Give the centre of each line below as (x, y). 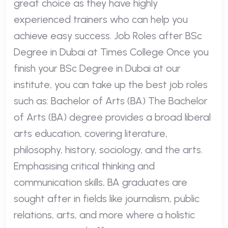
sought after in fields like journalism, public (107, 198)
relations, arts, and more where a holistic (104, 215)
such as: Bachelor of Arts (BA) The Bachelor (111, 101)
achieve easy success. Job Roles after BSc (108, 35)
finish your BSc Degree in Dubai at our (97, 68)
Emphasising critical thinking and (84, 166)
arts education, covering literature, (91, 133)
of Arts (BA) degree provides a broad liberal (112, 117)
